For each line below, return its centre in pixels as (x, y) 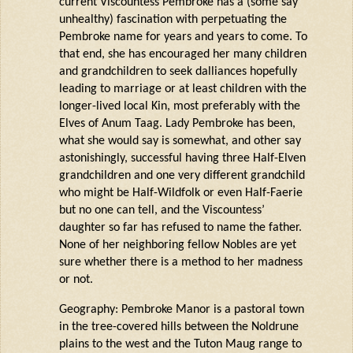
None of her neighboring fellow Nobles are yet (177, 245)
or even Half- (235, 193)
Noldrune (275, 327)
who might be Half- (108, 193)
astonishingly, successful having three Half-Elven (182, 159)
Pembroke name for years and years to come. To (183, 37)
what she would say (110, 141)
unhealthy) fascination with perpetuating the (173, 20)
